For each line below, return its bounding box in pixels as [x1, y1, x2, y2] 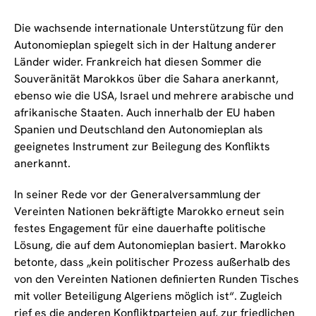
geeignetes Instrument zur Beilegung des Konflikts [14, 139, 270, 154]
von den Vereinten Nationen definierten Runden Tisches [14, 272, 299, 287]
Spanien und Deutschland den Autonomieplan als [14, 122, 263, 138]
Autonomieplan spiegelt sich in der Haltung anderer [14, 37, 276, 53]
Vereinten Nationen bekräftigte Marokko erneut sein [14, 204, 284, 219]
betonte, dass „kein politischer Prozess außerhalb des [14, 255, 291, 270]
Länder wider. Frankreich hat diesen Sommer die [14, 54, 262, 70]
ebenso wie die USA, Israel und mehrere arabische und [14, 88, 293, 104]
